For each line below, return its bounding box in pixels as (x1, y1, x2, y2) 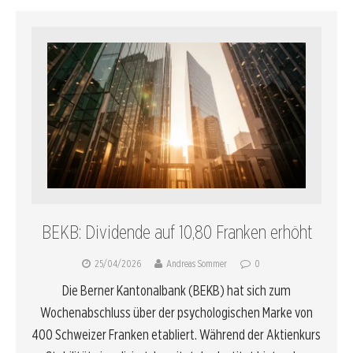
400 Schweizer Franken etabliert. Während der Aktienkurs (32, 326, 321, 344)
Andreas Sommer (165, 258, 227, 270)
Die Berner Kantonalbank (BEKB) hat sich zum (62, 282, 291, 299)
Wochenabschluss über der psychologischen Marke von (40, 304, 313, 321)
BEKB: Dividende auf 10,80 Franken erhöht (41, 221, 312, 244)
